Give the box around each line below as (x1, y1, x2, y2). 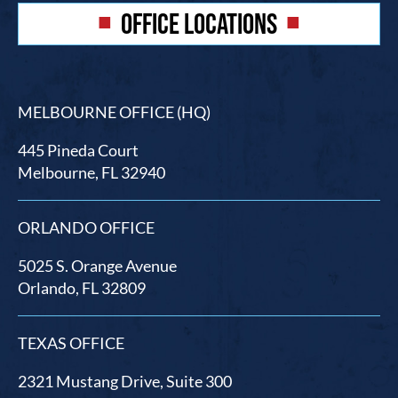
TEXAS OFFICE (17, 333, 124, 354)
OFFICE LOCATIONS (121, 7, 277, 41)
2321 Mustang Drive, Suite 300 (17, 371, 232, 392)
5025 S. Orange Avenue (17, 256, 177, 276)
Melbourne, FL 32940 (17, 163, 165, 183)
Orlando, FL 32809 (17, 278, 146, 298)
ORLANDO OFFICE (17, 218, 155, 238)
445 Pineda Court (17, 140, 139, 161)
